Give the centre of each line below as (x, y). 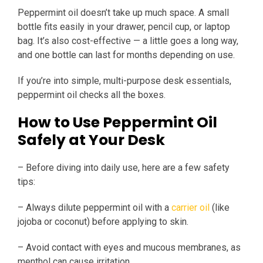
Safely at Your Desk (91, 140)
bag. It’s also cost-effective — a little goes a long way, (128, 41)
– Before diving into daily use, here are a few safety (124, 168)
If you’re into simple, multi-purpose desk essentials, (124, 81)
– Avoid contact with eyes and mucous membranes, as (129, 248)
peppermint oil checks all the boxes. (93, 95)
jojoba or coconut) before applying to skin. (103, 222)
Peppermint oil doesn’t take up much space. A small (123, 13)
